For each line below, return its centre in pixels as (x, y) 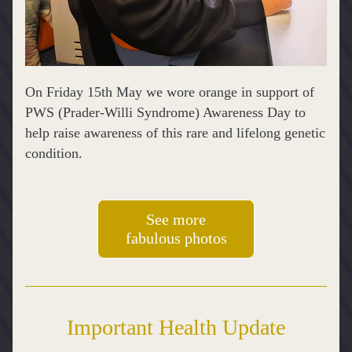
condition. (54, 153)
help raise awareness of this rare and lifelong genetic (175, 133)
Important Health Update (176, 327)
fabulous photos (176, 238)
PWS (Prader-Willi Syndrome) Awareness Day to (165, 112)
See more (176, 219)
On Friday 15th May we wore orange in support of (170, 92)
